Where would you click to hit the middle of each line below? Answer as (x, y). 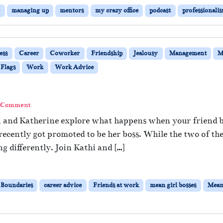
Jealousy (146, 53)
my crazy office (116, 10)
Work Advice (74, 67)
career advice (63, 185)
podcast (160, 10)
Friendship (107, 53)
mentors (72, 10)
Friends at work (116, 185)
